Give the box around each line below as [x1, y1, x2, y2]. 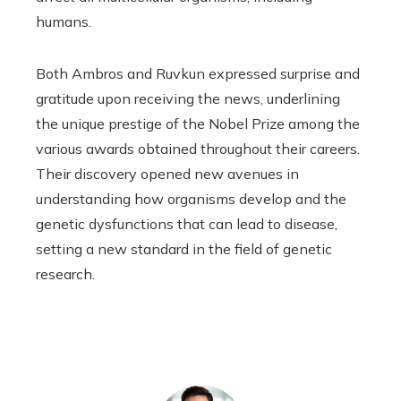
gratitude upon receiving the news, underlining [36, 90, 340, 107]
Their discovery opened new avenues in [36, 165, 299, 183]
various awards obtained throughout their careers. [36, 140, 360, 158]
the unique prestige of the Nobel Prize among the [36, 115, 360, 132]
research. [36, 265, 95, 283]
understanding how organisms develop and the [36, 190, 346, 208]
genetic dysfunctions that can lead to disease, [36, 215, 337, 233]
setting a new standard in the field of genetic [36, 240, 332, 258]
